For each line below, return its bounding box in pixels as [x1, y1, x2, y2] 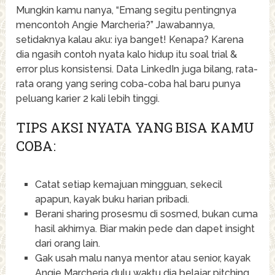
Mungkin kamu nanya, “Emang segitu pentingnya [16, 4, 237, 16]
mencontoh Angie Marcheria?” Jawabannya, [16, 18, 215, 31]
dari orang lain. [34, 237, 100, 249]
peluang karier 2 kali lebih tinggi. [16, 92, 160, 104]
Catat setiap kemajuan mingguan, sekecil [34, 178, 222, 190]
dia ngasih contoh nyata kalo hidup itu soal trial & [16, 48, 238, 60]
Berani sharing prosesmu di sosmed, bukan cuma [34, 207, 258, 220]
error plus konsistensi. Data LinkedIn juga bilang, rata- [16, 63, 258, 75]
